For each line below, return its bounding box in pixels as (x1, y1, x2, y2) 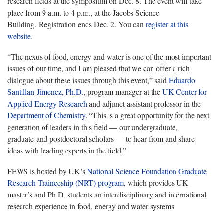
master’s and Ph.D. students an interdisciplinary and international (7, 189, 206, 199)
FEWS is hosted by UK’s (7, 165, 87, 176)
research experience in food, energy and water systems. (7, 200, 180, 211)
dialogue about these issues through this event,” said (7, 74, 169, 85)
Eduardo (169, 74, 195, 85)
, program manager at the (84, 86, 162, 97)
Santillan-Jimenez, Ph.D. (7, 86, 84, 97)
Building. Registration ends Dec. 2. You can (7, 19, 146, 29)
